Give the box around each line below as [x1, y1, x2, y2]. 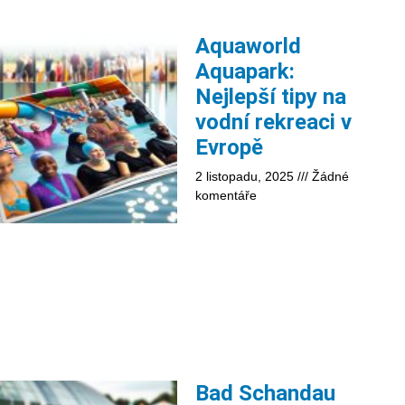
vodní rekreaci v [195, 108, 352, 135]
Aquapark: [195, 58, 295, 84]
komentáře [195, 187, 257, 202]
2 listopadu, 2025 [195, 168, 297, 184]
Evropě [195, 134, 263, 160]
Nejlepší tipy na [195, 83, 346, 109]
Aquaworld [195, 33, 301, 59]
